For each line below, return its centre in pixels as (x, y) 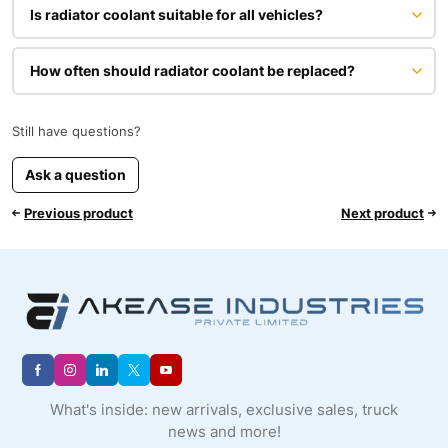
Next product (382, 212)
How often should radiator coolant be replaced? (192, 70)
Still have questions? (76, 131)
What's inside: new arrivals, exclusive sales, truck (224, 409)
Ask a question (75, 174)
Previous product (78, 212)
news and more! (224, 431)
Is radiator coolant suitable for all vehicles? (176, 14)
